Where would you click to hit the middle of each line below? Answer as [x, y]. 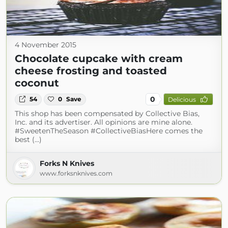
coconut [37, 83]
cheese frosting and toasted [91, 71]
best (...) [28, 140]
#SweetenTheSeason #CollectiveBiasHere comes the [109, 131]
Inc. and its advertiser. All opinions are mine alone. [104, 122]
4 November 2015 [46, 45]
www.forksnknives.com [76, 174]
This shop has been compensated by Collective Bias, [107, 114]
